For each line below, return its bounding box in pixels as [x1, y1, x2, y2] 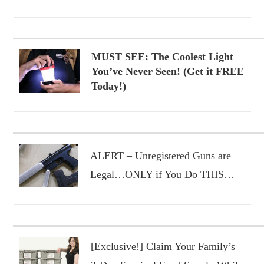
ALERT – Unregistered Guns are [90, 149, 231, 161]
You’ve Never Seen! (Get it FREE [91, 65, 244, 77]
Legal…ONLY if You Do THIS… [90, 168, 235, 180]
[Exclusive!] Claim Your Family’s [90, 240, 235, 252]
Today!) [91, 80, 126, 92]
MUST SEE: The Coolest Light [91, 50, 233, 62]
